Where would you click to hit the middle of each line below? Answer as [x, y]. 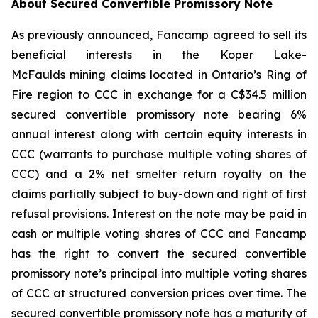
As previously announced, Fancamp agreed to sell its [159, 35]
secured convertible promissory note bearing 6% [159, 114]
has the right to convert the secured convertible [159, 253]
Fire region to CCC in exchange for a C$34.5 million [159, 94]
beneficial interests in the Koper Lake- [159, 55]
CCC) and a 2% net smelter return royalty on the [159, 174]
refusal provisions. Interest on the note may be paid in [159, 214]
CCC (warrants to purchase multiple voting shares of [159, 154]
